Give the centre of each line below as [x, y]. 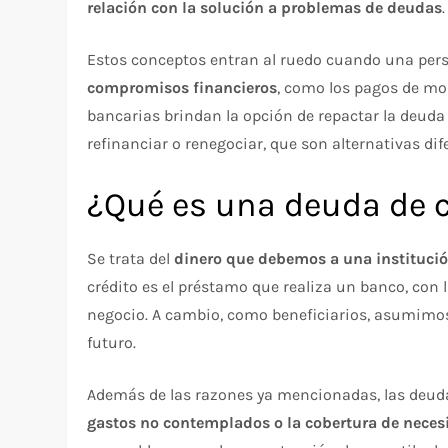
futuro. [112, 343]
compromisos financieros [182, 88]
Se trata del [131, 259]
